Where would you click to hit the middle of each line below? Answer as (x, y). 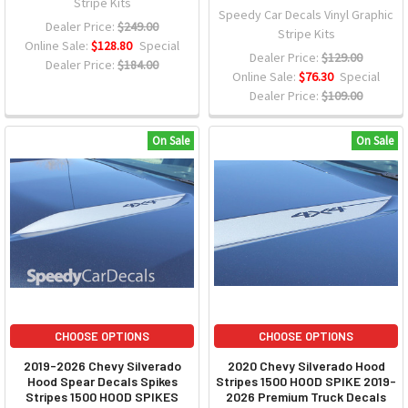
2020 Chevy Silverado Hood (306, 366)
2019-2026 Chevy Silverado (102, 366)
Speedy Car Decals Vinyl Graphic (306, 15)
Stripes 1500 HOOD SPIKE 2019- (306, 382)
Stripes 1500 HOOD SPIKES (102, 397)
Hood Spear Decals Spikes (102, 382)
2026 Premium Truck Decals (306, 397)
